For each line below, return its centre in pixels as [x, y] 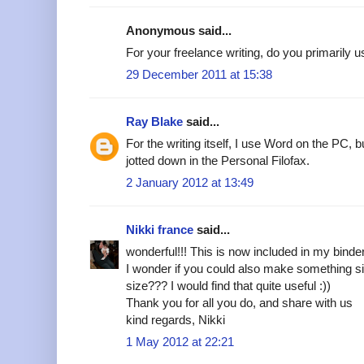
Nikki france [160, 230]
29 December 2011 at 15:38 [199, 75]
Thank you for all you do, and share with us [239, 303]
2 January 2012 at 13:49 [190, 183]
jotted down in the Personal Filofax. [218, 161]
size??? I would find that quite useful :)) [228, 286]
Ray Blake [154, 122]
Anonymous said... [179, 31]
